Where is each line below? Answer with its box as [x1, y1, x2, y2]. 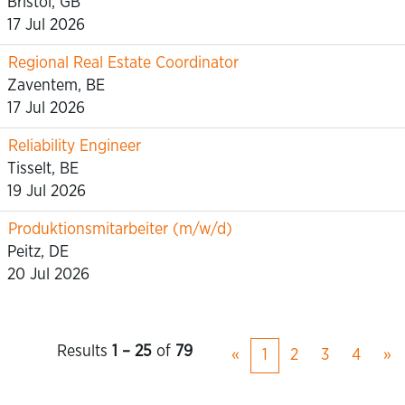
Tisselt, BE [7, 161, 79, 177]
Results [57, 344, 112, 360]
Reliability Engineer [8, 138, 141, 155]
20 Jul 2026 [7, 267, 89, 283]
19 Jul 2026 [7, 184, 86, 200]
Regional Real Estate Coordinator [8, 55, 239, 71]
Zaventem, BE [7, 78, 105, 94]
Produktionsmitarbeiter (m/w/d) [8, 221, 232, 238]
